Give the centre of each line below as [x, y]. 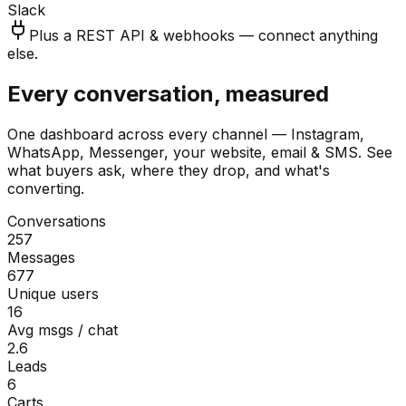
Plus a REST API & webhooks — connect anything [203, 36]
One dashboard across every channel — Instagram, [186, 135]
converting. [46, 189]
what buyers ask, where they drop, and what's [169, 171]
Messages [41, 258]
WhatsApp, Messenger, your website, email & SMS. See [200, 153]
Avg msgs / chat [63, 330]
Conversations [57, 222]
